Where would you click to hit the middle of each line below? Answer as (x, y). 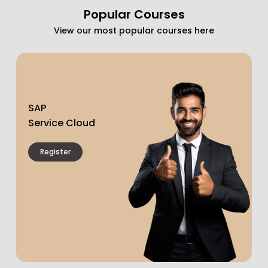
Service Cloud (62, 123)
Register (55, 151)
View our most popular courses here (134, 31)
